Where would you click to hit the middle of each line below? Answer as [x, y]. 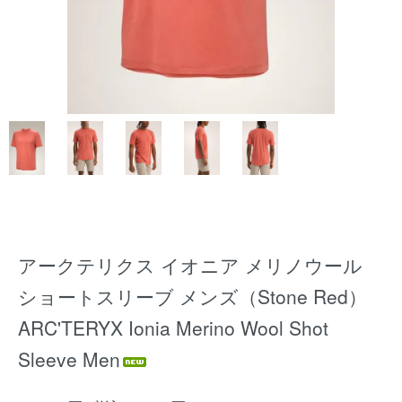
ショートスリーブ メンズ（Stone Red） [192, 296]
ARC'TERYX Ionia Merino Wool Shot [173, 328]
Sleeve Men [69, 359]
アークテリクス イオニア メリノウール [190, 265]
